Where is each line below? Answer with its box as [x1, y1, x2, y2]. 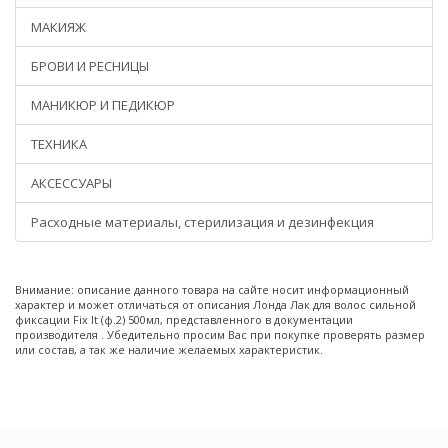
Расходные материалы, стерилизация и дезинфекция [31, 213, 374, 231]
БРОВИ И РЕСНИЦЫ [31, 57, 149, 75]
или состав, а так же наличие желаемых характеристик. [15, 342, 323, 357]
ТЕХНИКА [31, 135, 87, 153]
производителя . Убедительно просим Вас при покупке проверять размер [15, 327, 425, 342]
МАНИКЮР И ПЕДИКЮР [31, 96, 175, 114]
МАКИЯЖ [31, 18, 86, 36]
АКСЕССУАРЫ [31, 174, 112, 192]
